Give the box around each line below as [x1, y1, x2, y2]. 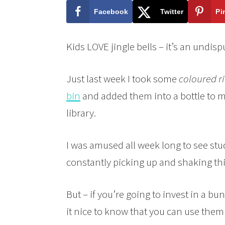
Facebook [94, 8, 128, 16]
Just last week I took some [66, 72, 179, 86]
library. [66, 106, 96, 120]
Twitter [160, 8, 183, 16]
